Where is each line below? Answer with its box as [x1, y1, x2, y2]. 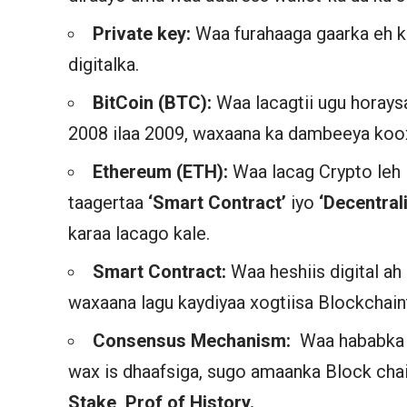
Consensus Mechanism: [93, 329, 292, 352]
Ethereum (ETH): [93, 160, 233, 183]
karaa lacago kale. [68, 222, 211, 244]
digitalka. [68, 53, 140, 75]
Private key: [93, 22, 196, 45]
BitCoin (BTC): [93, 91, 217, 114]
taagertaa [68, 191, 149, 213]
